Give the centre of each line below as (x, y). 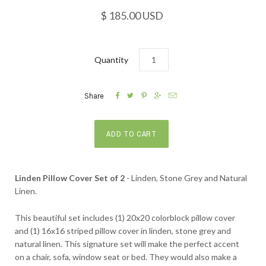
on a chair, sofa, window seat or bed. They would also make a (126, 256)
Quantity (111, 59)
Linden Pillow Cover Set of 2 (70, 178)
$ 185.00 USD (132, 16)
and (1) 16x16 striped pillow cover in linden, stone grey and (123, 230)
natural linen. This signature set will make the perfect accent (127, 243)
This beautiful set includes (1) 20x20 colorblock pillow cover (125, 217)
